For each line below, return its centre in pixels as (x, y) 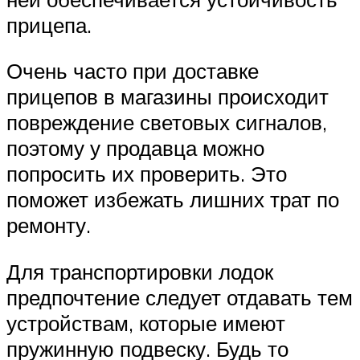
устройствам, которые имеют (146, 323)
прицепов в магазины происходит (168, 97)
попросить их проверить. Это (147, 174)
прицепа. (49, 25)
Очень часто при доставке (133, 71)
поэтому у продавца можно (135, 148)
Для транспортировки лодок (140, 271)
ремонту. (49, 225)
